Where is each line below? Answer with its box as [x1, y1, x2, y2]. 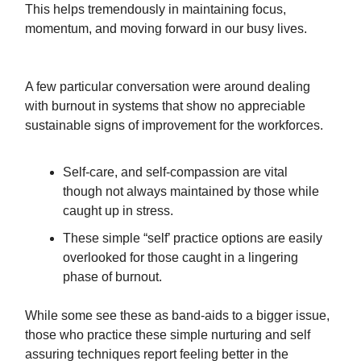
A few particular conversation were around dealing [25, 80, 310, 93]
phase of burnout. [63, 270, 162, 284]
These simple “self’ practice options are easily [63, 231, 322, 245]
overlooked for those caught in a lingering [63, 251, 298, 264]
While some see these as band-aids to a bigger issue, [25, 309, 330, 322]
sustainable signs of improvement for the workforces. [25, 118, 323, 132]
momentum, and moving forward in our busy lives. [25, 22, 307, 35]
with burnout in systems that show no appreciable [25, 99, 305, 113]
